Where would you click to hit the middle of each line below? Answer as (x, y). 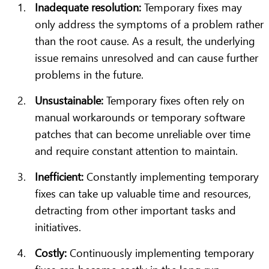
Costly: (51, 253)
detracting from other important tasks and (135, 210)
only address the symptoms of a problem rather (149, 24)
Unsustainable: (69, 100)
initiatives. (58, 227)
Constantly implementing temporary (171, 177)
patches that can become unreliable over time (143, 134)
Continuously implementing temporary (160, 253)
